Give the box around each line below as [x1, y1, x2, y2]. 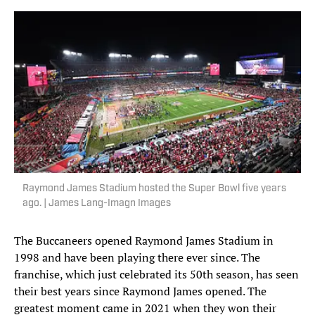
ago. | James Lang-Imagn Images [22, 198, 171, 210]
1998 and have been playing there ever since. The [14, 250, 260, 266]
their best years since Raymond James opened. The [14, 283, 266, 300]
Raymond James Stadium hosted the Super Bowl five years [22, 184, 286, 195]
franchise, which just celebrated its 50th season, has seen [14, 266, 299, 283]
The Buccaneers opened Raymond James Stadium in [14, 233, 274, 249]
